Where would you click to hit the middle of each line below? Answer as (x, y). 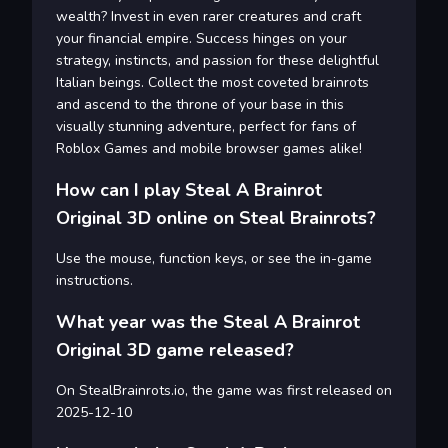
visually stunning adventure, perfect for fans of (206, 127)
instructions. (94, 281)
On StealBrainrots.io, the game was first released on (224, 391)
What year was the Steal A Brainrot (208, 322)
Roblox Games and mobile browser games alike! (209, 149)
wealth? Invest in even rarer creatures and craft (208, 17)
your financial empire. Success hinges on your (201, 39)
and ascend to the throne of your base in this (200, 105)
